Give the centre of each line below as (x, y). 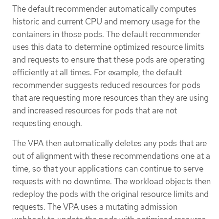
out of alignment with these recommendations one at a (111, 156)
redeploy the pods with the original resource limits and (110, 194)
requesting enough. (47, 123)
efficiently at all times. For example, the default (97, 73)
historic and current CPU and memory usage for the (106, 22)
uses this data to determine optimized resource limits (108, 47)
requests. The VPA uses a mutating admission (95, 207)
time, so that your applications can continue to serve (108, 169)
